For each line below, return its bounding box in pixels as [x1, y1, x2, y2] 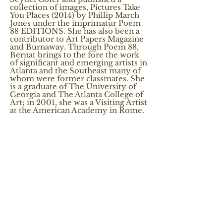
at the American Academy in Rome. [10, 106, 146, 115]
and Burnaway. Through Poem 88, [10, 42, 139, 52]
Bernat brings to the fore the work [10, 50, 139, 60]
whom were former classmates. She [10, 74, 145, 84]
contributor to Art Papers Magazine [10, 34, 144, 44]
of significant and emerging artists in [10, 58, 147, 68]
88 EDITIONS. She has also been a [10, 26, 140, 36]
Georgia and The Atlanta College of [10, 90, 143, 100]
